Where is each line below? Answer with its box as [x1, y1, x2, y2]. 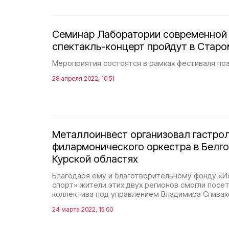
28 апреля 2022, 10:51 [52, 75, 114, 82]
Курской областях [52, 153, 138, 165]
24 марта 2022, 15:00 [52, 205, 113, 213]
